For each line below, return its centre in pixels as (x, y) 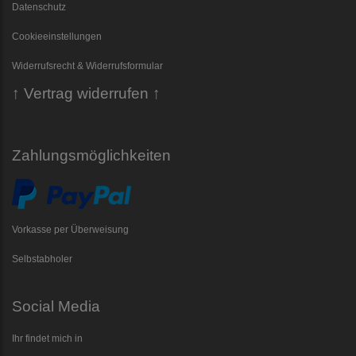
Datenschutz (39, 7)
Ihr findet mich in (47, 339)
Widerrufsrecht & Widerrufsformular (87, 66)
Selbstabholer (42, 259)
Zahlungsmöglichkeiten (91, 156)
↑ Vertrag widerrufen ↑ (86, 94)
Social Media (56, 307)
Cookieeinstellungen (57, 37)
